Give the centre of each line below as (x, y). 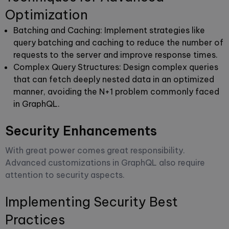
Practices (35, 220)
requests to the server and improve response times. (116, 54)
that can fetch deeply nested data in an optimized (114, 79)
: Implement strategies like (153, 30)
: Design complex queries (169, 67)
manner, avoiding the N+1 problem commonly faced (116, 91)
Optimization (47, 15)
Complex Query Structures (66, 67)
